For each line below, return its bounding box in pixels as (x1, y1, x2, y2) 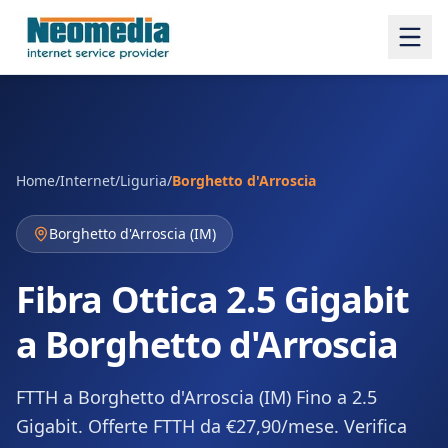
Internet (60, 171, 115, 190)
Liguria (120, 171, 167, 190)
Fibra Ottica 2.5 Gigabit (16, 275, 410, 324)
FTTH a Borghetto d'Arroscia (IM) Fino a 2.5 (16, 385, 377, 409)
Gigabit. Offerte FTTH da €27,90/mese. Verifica (16, 414, 407, 438)
